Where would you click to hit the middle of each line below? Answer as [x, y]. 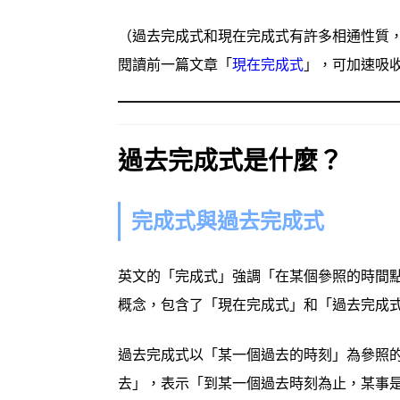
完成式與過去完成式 [228, 222]
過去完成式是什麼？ [230, 162]
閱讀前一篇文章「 [175, 65]
